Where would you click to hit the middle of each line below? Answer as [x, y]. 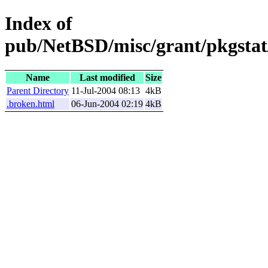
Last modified [107, 77]
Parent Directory [38, 90]
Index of [39, 24]
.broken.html [31, 103]
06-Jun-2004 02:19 [107, 103]
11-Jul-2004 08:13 [106, 90]
